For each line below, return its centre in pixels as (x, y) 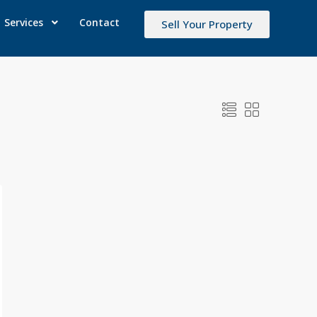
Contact (100, 23)
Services (24, 23)
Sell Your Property (207, 24)
